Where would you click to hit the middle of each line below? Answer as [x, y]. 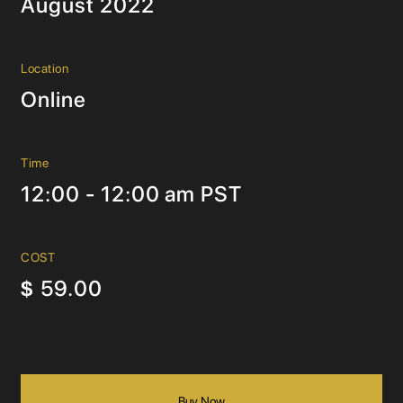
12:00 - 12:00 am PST [132, 194]
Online [54, 99]
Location [45, 68]
